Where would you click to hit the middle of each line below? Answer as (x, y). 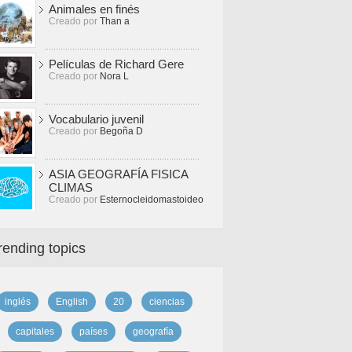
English (71, 302)
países (93, 332)
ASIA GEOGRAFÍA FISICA (118, 174)
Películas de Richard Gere (116, 64)
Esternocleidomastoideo (152, 200)
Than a (115, 21)
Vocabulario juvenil (96, 119)
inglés (17, 302)
